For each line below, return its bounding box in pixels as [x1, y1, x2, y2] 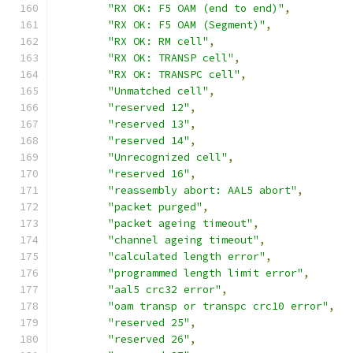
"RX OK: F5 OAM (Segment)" [108, 18, 266, 32]
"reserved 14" [108, 134, 190, 147]
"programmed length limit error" [108, 266, 303, 280]
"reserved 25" [108, 316, 190, 329]
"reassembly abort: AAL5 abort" [108, 184, 297, 197]
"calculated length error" [108, 250, 266, 263]
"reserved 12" [108, 101, 190, 114]
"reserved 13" [108, 117, 190, 131]
